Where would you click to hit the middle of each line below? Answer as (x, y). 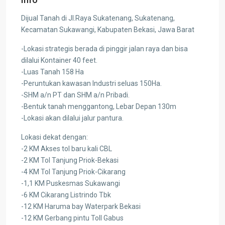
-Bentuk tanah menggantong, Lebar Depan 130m (99, 106)
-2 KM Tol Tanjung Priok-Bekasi (70, 160)
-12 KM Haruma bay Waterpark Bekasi (81, 206)
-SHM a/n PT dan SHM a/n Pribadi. (75, 95)
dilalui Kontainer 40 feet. (59, 60)
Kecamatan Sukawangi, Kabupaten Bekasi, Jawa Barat (108, 29)
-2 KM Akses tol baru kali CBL (67, 148)
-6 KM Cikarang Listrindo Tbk (66, 195)
